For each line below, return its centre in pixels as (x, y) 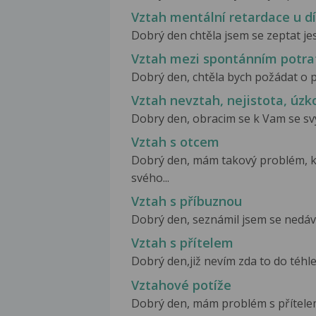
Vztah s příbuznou (187, 201)
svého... (150, 178)
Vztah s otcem (175, 142)
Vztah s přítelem (182, 243)
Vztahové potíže (181, 285)
